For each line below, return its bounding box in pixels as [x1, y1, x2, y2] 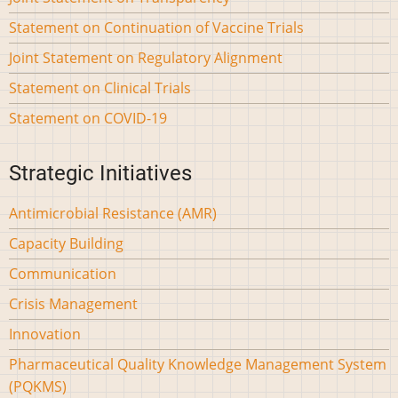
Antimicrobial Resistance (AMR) [9, 203, 217, 223]
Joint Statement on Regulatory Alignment [9, 48, 283, 68]
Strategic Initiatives [9, 160, 192, 186]
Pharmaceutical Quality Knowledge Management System [9, 354, 386, 374]
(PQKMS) [9, 376, 67, 396]
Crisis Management [9, 293, 138, 314]
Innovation [9, 323, 81, 344]
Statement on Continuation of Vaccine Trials [9, 18, 304, 38]
